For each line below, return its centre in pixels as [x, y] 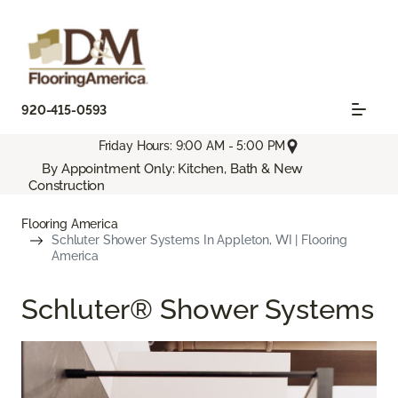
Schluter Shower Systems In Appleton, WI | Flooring [199, 240]
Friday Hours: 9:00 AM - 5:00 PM [192, 146]
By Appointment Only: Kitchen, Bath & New [166, 169]
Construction [67, 186]
